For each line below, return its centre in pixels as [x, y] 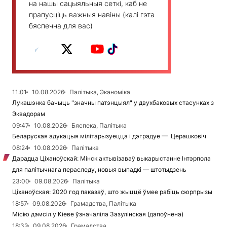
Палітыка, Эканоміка [100, 92]
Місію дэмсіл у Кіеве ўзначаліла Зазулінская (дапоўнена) [98, 214]
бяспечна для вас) [61, 26]
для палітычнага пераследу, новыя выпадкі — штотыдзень [99, 170]
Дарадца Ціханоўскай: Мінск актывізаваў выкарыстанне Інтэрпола [111, 159]
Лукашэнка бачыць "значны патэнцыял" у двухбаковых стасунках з [113, 103]
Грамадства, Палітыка [103, 204]
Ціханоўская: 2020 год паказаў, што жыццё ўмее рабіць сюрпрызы [112, 192]
